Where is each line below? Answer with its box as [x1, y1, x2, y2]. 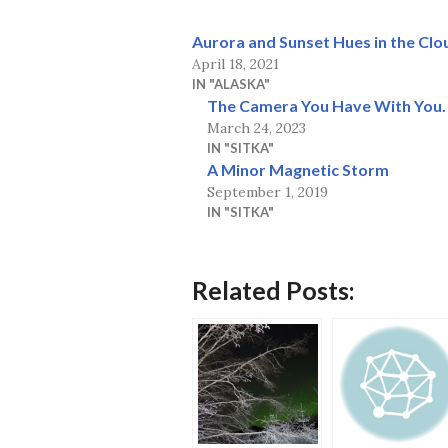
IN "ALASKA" [192, 76, 270, 93]
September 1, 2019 [207, 183, 328, 202]
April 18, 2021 [192, 55, 279, 74]
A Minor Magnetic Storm [207, 160, 389, 180]
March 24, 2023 [207, 119, 306, 138]
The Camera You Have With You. [207, 96, 446, 116]
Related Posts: [192, 275, 355, 306]
